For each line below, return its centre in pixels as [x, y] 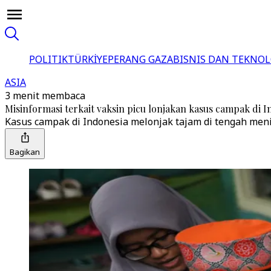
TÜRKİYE [88, 59]
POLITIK [48, 59]
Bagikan [25, 152]
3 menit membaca [45, 96]
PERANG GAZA [140, 59]
